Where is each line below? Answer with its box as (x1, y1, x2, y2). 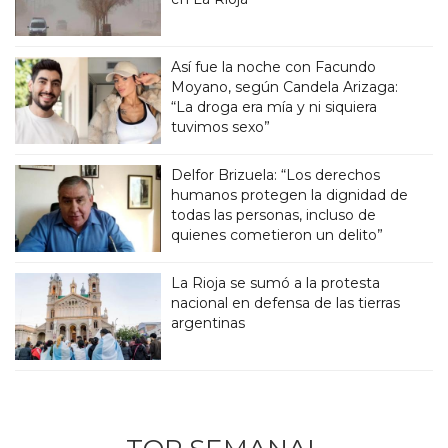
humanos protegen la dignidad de (171, 185, 409, 204)
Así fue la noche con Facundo (171, 58, 377, 76)
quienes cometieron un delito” (171, 225, 384, 244)
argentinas (171, 313, 246, 332)
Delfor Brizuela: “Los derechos (171, 165, 381, 184)
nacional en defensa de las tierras (171, 293, 401, 312)
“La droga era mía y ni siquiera (171, 98, 378, 116)
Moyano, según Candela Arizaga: (171, 78, 399, 96)
